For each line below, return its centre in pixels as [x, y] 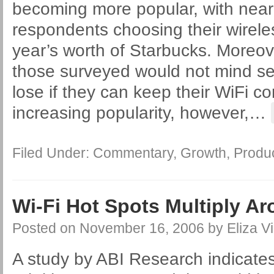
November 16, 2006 [142, 228]
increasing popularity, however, [131, 113]
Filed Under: [53, 153]
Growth [203, 153]
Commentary [133, 153]
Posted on [46, 228]
